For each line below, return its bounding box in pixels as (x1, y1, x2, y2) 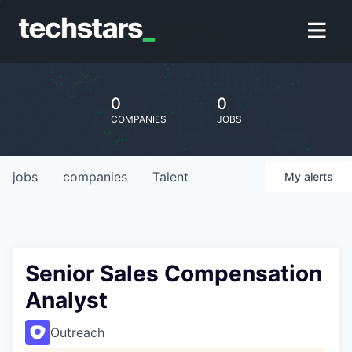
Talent (152, 169, 189, 185)
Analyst (25, 287, 108, 313)
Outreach (50, 324, 104, 340)
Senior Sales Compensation (25, 260, 322, 287)
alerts (304, 170, 333, 183)
